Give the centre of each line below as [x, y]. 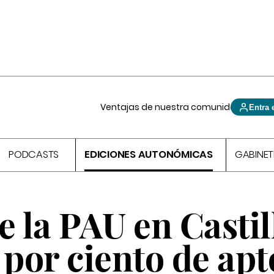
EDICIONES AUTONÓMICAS [149, 155]
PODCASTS [34, 155]
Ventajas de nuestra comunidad [172, 107]
